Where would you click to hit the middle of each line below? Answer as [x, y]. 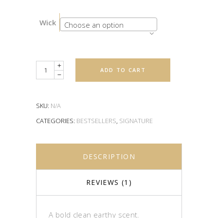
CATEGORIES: [56, 121]
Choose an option [94, 25]
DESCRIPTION [109, 156]
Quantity [50, 67]
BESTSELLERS [96, 121]
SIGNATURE [136, 121]
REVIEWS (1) [109, 182]
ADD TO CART [123, 70]
